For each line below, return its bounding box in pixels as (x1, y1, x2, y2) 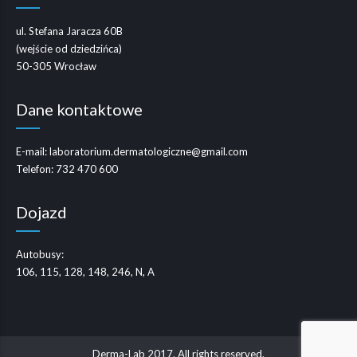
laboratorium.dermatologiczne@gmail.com (49, 145, 248, 159)
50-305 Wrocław (16, 60, 96, 73)
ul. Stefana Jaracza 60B (16, 25, 123, 38)
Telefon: (16, 163, 56, 176)
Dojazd (16, 202, 67, 222)
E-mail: (16, 145, 49, 159)
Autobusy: (16, 248, 64, 261)
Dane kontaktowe (16, 100, 143, 120)
